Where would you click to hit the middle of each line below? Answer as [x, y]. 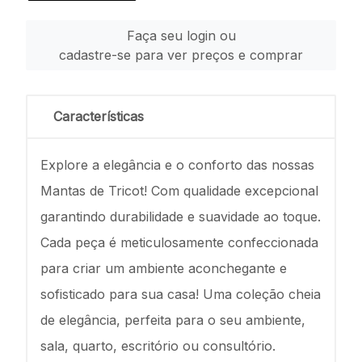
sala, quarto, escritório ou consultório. [158, 346]
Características [99, 116]
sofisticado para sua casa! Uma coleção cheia [181, 294]
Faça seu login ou [181, 36]
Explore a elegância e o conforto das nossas [177, 165]
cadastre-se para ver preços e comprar [181, 55]
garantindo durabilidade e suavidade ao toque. [181, 217]
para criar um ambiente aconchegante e [164, 268]
